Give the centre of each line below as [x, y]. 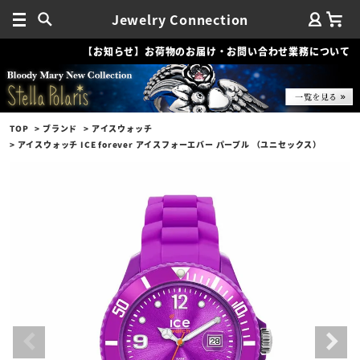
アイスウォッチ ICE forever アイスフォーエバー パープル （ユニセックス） [170, 144]
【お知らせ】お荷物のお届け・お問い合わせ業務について [217, 51]
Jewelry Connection [180, 19]
